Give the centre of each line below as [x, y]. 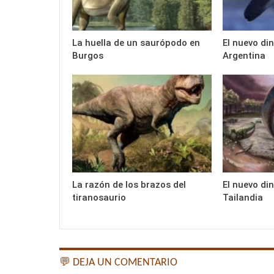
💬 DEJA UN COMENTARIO [118, 262]
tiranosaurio [99, 197]
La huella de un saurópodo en [136, 43]
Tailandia [243, 197]
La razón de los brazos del [129, 184]
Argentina [244, 56]
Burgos [88, 56]
